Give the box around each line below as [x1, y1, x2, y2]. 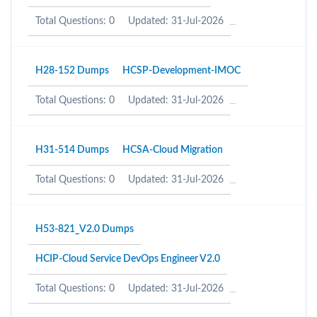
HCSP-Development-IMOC [122, 66, 241, 76]
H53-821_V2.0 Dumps [35, 224, 134, 234]
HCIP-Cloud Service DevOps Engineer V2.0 [35, 254, 220, 264]
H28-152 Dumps [35, 66, 109, 76]
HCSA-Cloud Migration [122, 145, 223, 155]
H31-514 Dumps [35, 145, 109, 155]
